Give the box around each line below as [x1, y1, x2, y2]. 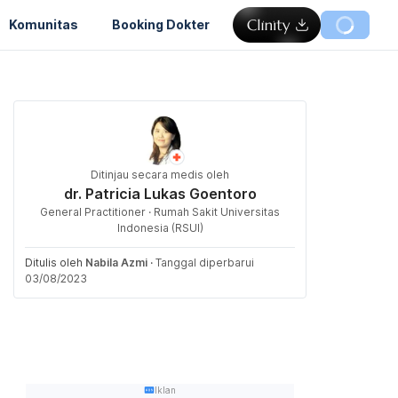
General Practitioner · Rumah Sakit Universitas [40, 205, 280, 219]
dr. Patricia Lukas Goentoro [63, 185, 257, 203]
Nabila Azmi [85, 256, 147, 269]
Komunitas [9, 16, 78, 32]
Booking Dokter [112, 16, 210, 32]
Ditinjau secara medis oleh [91, 168, 229, 181]
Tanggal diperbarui [155, 256, 254, 269]
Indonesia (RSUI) [116, 221, 203, 235]
